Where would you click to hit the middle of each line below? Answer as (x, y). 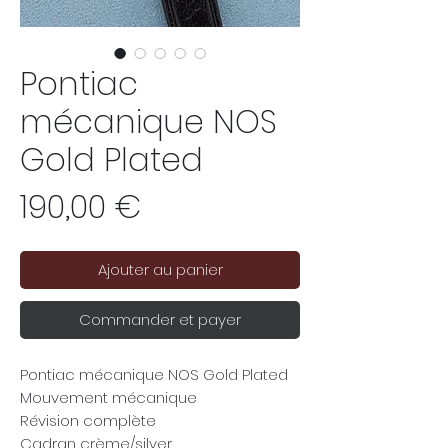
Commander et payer (160, 320)
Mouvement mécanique (108, 398)
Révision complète (88, 421)
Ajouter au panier (160, 270)
